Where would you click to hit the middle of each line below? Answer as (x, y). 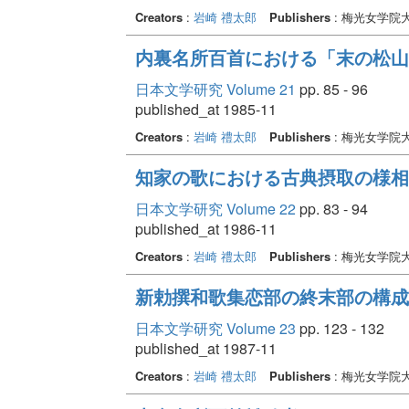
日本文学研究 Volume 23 (215, 328)
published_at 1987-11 (205, 348)
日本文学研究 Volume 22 (215, 208)
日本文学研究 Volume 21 (215, 89)
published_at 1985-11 (205, 109)
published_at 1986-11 (205, 228)
